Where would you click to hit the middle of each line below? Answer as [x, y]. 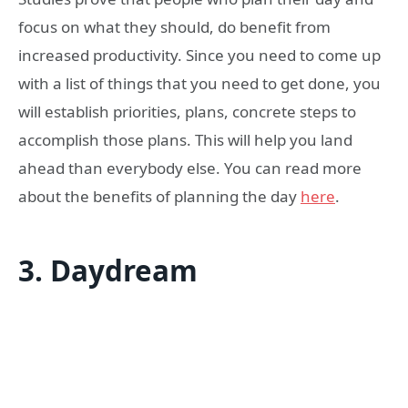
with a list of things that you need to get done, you [199, 83]
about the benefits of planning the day [159, 196]
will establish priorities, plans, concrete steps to [187, 111]
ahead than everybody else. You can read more [190, 168]
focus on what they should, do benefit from [174, 26]
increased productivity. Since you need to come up [199, 55]
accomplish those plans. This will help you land [185, 139]
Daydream [124, 270]
